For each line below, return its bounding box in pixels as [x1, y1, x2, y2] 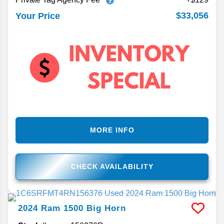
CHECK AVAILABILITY [70, 162, 153, 170]
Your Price [15, 10, 60, 21]
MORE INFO [89, 125, 134, 134]
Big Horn [86, 203, 126, 213]
